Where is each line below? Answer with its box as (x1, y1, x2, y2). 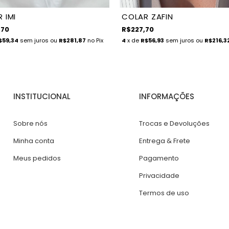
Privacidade (139, 171, 179, 181)
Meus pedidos (13, 153, 61, 164)
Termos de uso (139, 188, 189, 198)
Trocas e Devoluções (139, 119, 210, 129)
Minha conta (13, 136, 55, 146)
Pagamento (139, 153, 179, 164)
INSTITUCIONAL (13, 91, 71, 102)
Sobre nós (13, 119, 48, 129)
